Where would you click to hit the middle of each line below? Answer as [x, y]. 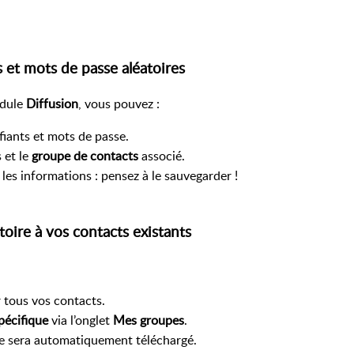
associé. [162, 156]
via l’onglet [81, 320]
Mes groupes [149, 320]
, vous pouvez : [119, 104]
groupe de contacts [85, 156]
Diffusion [52, 104]
